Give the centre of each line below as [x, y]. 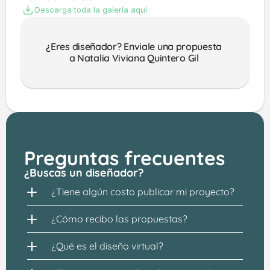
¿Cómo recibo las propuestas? [119, 219]
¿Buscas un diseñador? [84, 173]
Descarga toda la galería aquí [91, 10]
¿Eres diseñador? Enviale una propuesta [134, 46]
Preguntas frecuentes [124, 158]
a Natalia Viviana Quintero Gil [135, 58]
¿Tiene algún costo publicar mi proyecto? [143, 192]
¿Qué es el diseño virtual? [107, 246]
